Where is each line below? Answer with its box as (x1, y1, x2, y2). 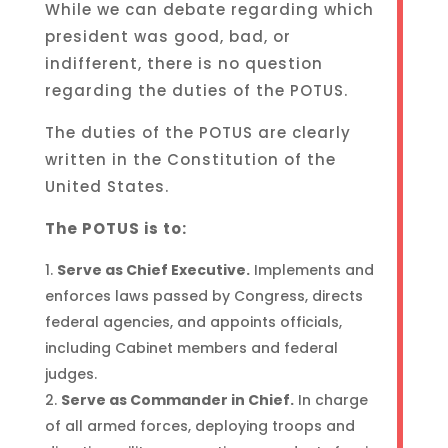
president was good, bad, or (44, 26, 291, 47)
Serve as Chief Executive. (56, 260, 250, 280)
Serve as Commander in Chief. (60, 390, 294, 410)
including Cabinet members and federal (44, 338, 338, 358)
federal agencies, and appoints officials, (44, 312, 342, 332)
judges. (44, 364, 97, 384)
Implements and (249, 260, 374, 280)
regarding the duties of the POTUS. (44, 80, 348, 101)
